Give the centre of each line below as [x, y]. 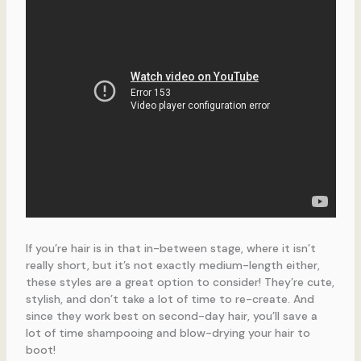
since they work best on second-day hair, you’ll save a [171, 315]
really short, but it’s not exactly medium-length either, [172, 265]
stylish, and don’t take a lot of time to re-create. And [170, 299]
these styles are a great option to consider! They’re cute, [180, 282]
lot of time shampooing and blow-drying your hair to [168, 332]
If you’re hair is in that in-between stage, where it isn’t [170, 248]
